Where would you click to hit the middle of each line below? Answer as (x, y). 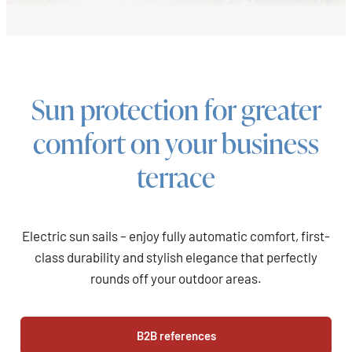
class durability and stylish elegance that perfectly (176, 257)
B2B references (176, 335)
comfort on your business (176, 142)
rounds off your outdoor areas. (176, 279)
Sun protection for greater (176, 108)
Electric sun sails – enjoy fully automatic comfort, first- (176, 236)
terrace (176, 176)
